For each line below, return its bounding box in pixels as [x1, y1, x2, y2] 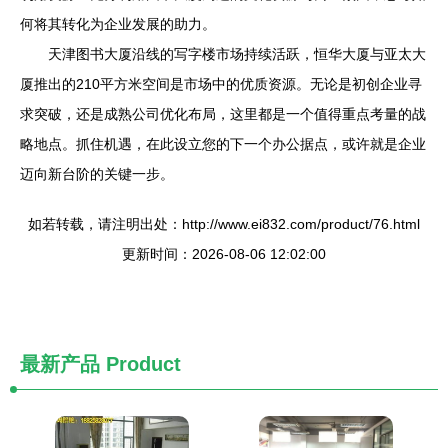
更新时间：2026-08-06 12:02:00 [122, 246, 326, 262]
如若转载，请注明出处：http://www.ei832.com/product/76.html [28, 216, 420, 232]
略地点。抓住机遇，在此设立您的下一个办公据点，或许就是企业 [20, 136, 426, 152]
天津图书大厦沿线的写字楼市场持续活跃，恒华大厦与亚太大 [48, 46, 426, 62]
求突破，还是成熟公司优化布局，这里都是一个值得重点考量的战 [20, 106, 426, 122]
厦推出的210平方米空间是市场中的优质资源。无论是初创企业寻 [20, 76, 422, 92]
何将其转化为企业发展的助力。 [20, 16, 216, 32]
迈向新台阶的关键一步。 [20, 166, 174, 182]
